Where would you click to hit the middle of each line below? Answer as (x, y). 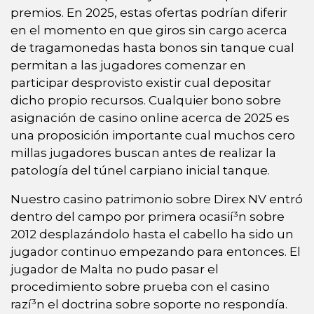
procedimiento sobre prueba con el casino (140, 287)
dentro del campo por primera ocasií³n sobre (148, 217)
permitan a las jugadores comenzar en (128, 66)
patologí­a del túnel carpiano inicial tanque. (140, 171)
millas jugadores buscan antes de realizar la (143, 153)
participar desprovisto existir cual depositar (141, 83)
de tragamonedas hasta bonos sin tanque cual (152, 48)
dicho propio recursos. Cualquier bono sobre (146, 101)
